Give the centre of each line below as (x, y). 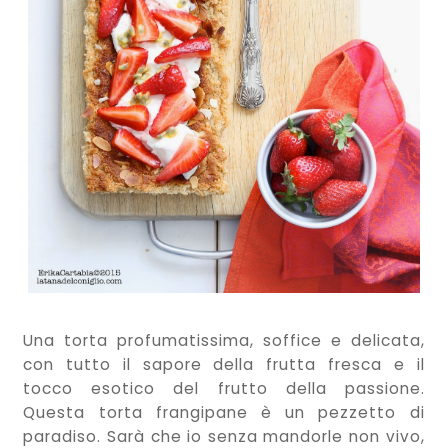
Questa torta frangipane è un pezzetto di (224, 412)
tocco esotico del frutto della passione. (224, 388)
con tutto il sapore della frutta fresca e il (224, 364)
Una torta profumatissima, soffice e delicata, (224, 340)
